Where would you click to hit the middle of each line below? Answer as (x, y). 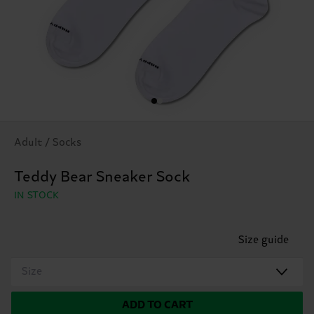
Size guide (264, 240)
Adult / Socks (48, 142)
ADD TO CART (157, 305)
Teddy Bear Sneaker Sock (102, 177)
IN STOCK (37, 195)
